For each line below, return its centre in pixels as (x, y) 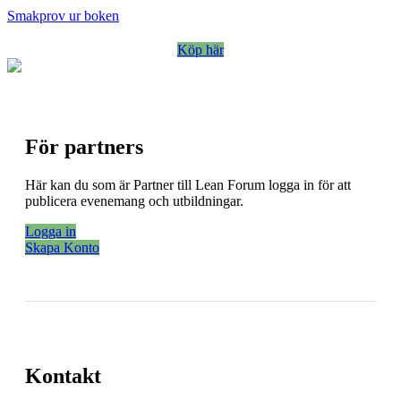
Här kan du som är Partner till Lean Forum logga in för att (188, 184)
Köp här (200, 49)
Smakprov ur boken (63, 15)
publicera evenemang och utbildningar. (134, 200)
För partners (84, 146)
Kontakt (63, 375)
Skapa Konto (62, 247)
